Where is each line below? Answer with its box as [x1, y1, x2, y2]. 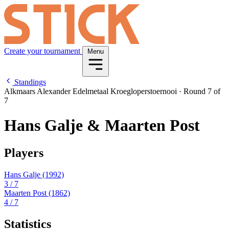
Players [4, 146, 43, 159]
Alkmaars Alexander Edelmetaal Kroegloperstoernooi [4, 87, 179, 96]
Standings [12, 78, 46, 86]
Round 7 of [181, 87, 220, 96]
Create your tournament [4, 47, 82, 55]
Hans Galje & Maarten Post [4, 116, 200, 135]
